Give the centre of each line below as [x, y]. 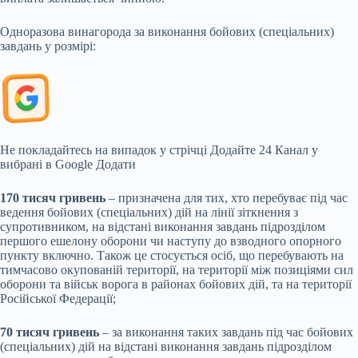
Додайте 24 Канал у [264, 150]
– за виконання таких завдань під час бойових [226, 332]
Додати [116, 165]
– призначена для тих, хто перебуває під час [227, 198]
